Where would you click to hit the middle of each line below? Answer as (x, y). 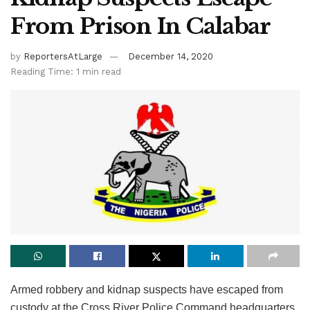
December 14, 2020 (171, 57)
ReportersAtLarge (63, 57)
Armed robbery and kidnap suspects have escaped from (147, 290)
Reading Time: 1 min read (66, 72)
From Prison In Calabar (140, 26)
